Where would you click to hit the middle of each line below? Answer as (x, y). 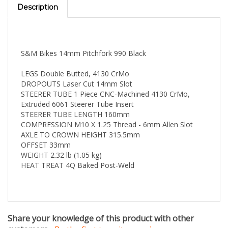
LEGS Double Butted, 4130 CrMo (75, 57)
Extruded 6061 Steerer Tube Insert (77, 87)
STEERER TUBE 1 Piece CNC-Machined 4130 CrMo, (105, 77)
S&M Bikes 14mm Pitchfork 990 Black (83, 36)
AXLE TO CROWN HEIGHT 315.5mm (80, 118)
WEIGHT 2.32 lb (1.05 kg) (61, 138)
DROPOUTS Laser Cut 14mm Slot (77, 67)
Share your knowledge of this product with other (101, 202)
